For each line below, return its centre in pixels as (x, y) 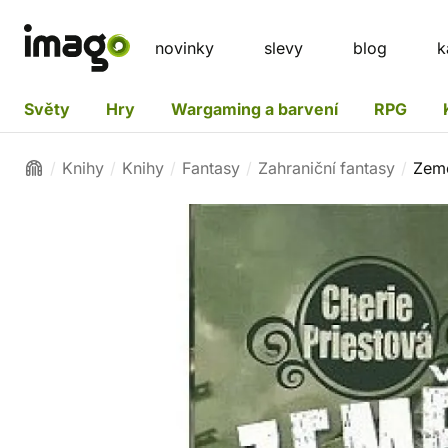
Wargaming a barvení (254, 108)
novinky (184, 48)
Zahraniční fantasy (326, 168)
